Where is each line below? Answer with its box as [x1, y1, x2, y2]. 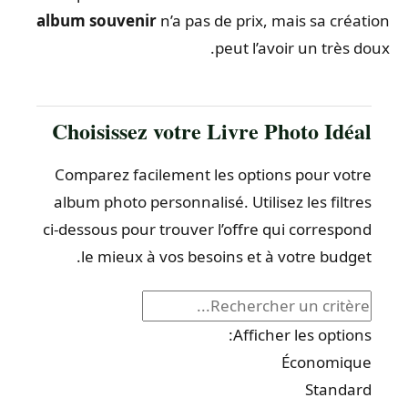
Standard [310, 378, 376, 400]
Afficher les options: [238, 323, 376, 345]
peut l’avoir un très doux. [219, 37, 394, 59]
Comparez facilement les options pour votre [59, 164, 376, 186]
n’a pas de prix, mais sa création [161, 10, 394, 32]
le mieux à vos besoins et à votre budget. [86, 246, 376, 268]
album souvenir [41, 10, 161, 32]
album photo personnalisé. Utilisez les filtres [58, 191, 376, 213]
